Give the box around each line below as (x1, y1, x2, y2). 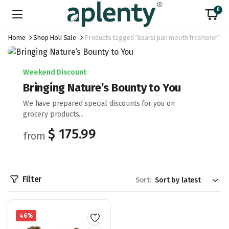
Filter (22, 174, 42, 184)
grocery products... (23, 110, 83, 119)
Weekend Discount (23, 68, 86, 77)
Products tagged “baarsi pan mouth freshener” (84, 34, 221, 41)
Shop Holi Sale (33, 34, 76, 41)
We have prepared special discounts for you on (23, 99, 175, 108)
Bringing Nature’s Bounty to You (23, 81, 181, 95)
